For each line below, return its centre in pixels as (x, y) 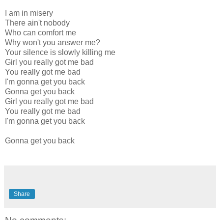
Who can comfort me (41, 33)
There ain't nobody (37, 23)
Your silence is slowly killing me (60, 53)
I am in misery (29, 13)
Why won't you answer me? (53, 43)
